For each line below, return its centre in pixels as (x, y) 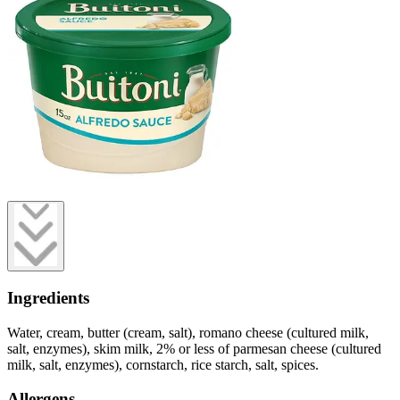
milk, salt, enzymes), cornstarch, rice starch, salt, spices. (163, 364)
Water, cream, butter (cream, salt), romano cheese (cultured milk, (188, 332)
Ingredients (48, 298)
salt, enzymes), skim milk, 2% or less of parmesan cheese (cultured (194, 348)
